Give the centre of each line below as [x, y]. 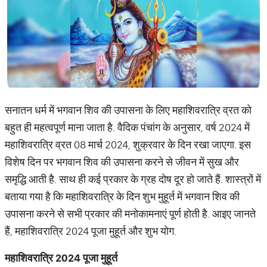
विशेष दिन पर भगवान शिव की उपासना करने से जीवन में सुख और [122, 162]
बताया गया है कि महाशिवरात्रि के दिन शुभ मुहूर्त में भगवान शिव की [122, 196]
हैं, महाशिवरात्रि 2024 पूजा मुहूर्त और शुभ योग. [91, 231]
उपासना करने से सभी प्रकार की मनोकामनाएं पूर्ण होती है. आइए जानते [130, 214]
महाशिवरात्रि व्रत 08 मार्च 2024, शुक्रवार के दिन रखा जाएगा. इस [128, 145]
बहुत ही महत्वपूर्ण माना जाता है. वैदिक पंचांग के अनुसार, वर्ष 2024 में [127, 127]
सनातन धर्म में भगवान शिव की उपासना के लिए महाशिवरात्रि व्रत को [128, 110]
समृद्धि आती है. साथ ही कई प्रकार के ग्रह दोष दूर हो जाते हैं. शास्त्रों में [133, 179]
